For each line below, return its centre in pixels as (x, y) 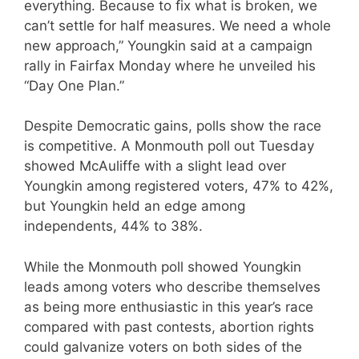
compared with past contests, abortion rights (169, 327)
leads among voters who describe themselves (172, 286)
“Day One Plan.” (74, 85)
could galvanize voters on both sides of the (163, 347)
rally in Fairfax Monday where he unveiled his (170, 65)
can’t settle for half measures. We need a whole (177, 25)
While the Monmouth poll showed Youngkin (163, 266)
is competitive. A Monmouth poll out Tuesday (169, 146)
